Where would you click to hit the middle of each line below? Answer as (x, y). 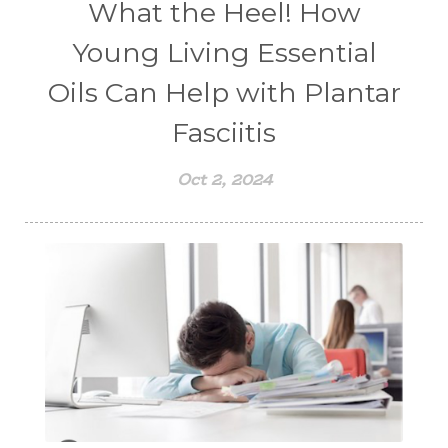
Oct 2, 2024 (224, 179)
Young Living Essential (224, 52)
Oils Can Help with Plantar (224, 92)
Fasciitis (224, 132)
